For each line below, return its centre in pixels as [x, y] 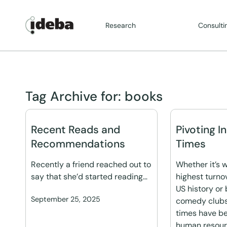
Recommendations [78, 144]
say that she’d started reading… [89, 177]
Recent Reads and [75, 130]
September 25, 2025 [66, 199]
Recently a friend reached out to [91, 164]
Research [121, 25]
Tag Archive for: [75, 96]
